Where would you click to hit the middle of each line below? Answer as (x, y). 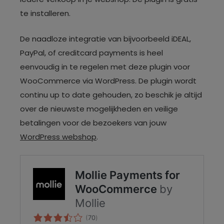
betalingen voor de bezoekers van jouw (93, 122)
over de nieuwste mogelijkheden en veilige (99, 108)
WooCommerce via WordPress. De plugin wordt (108, 80)
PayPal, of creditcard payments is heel (91, 52)
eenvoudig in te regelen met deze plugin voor (105, 66)
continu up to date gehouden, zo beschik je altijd (111, 94)
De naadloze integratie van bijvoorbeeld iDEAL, (105, 38)
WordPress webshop (58, 136)
